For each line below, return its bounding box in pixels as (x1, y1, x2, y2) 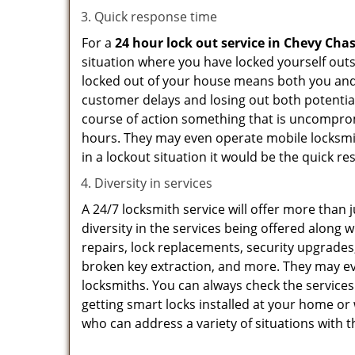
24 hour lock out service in (115, 34, 281, 52)
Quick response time (94, 8, 217, 25)
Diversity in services (94, 174, 212, 192)
